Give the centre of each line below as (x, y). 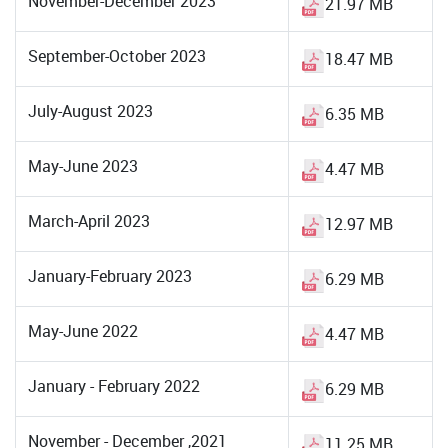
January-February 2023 (110, 276)
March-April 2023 (89, 221)
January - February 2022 (114, 386)
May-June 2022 (83, 331)
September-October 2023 (117, 56)
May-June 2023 (83, 166)
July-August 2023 (90, 111)
